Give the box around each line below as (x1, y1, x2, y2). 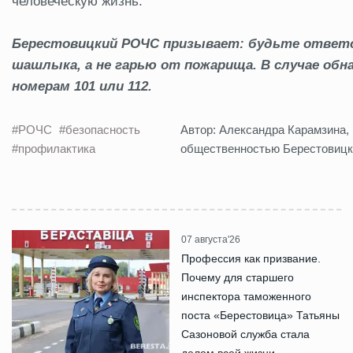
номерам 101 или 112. (12, 78, 152, 94)
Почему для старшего (181, 270, 294, 284)
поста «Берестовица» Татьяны (181, 308, 340, 321)
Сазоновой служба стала (181, 327, 310, 340)
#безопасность (59, 122, 140, 136)
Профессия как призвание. (181, 251, 321, 265)
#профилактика (12, 141, 95, 155)
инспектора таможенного (181, 289, 311, 303)
